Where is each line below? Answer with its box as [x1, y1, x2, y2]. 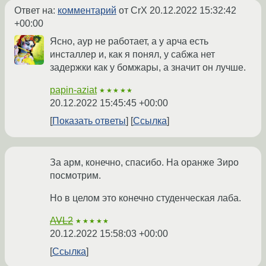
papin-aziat [50, 84, 97, 95]
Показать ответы [52, 115, 126, 126]
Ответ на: [14, 5, 58, 15]
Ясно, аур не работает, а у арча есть [50, 36, 208, 46]
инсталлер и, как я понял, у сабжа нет [50, 49, 215, 59]
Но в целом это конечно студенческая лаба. [50, 192, 241, 203]
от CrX [116, 5, 150, 15]
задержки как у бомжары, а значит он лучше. [50, 62, 246, 72]
